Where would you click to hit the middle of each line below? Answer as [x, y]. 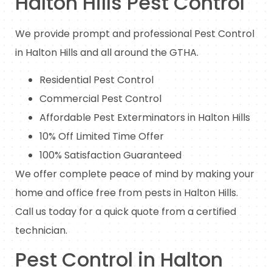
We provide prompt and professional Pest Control [135, 33]
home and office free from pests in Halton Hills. [127, 193]
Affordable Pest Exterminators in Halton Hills [145, 118]
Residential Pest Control [97, 80]
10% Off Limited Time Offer [102, 137]
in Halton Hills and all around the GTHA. [107, 52]
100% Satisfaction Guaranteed [110, 155]
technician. [41, 231]
